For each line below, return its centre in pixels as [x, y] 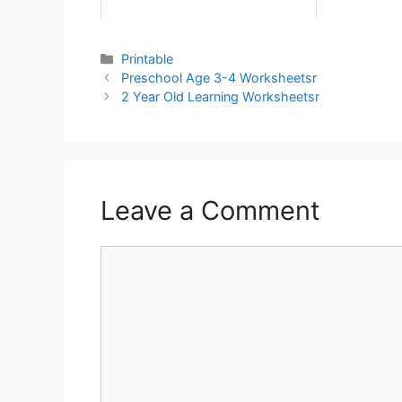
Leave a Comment [210, 211]
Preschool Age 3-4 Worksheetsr [219, 78]
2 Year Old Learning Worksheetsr [221, 97]
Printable [148, 59]
